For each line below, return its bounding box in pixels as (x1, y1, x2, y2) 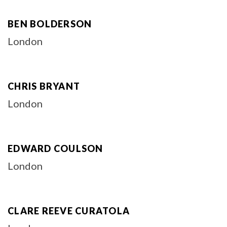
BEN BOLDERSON (8, 18, 92, 29)
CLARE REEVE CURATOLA (8, 205, 130, 216)
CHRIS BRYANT (8, 81, 80, 92)
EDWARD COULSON (8, 143, 103, 154)
